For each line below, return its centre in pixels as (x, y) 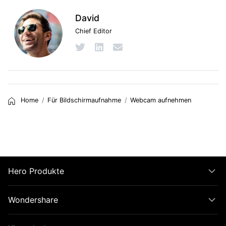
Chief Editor (94, 31)
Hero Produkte (36, 171)
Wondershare (33, 200)
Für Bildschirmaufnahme (84, 100)
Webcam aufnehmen (160, 100)
